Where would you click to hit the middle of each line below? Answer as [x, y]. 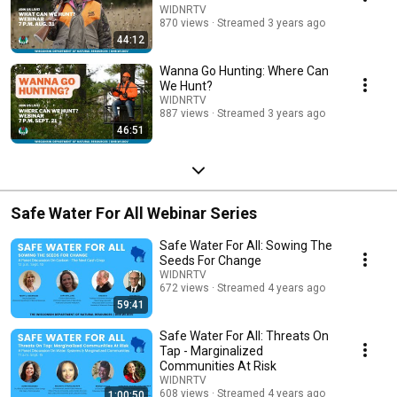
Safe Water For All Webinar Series [134, 213]
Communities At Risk [218, 366]
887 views [184, 113]
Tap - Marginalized [211, 350]
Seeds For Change [210, 260]
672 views [184, 288]
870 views [184, 23]
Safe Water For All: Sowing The [246, 245]
